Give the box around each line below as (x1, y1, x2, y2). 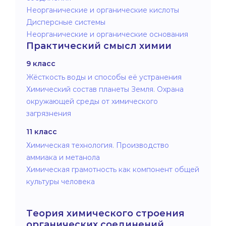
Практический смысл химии (26, 40, 172, 51)
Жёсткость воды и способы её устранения (26, 72, 182, 82)
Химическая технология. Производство (26, 140, 169, 150)
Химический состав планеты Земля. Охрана (26, 84, 184, 94)
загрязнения (26, 108, 71, 118)
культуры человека (26, 177, 95, 186)
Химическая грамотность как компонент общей (26, 164, 199, 174)
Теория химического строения (26, 207, 185, 219)
